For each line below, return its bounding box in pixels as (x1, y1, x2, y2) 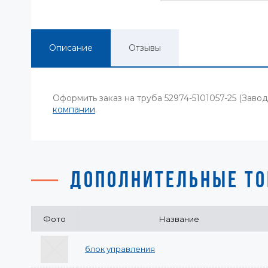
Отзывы (129, 42, 161, 53)
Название (159, 214, 199, 224)
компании (53, 104, 95, 115)
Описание (49, 42, 93, 53)
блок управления (85, 244, 155, 254)
